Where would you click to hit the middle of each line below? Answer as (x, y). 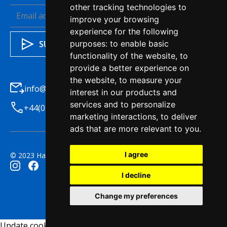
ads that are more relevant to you (134, 129)
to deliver (179, 117)
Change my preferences (136, 196)
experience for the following (124, 31)
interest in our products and (123, 92)
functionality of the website (122, 56)
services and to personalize (122, 104)
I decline (136, 175)
